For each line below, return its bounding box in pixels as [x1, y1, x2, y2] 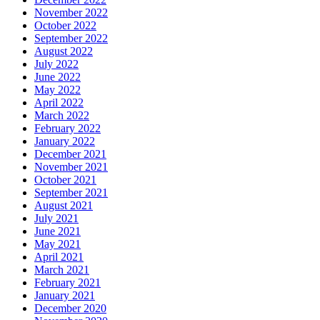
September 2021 [34, 186, 108, 199]
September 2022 [34, 31, 108, 44]
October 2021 [34, 173, 96, 186]
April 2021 [34, 250, 84, 263]
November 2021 [34, 160, 108, 173]
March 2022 [34, 109, 89, 121]
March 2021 [34, 263, 89, 276]
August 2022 [34, 44, 93, 57]
